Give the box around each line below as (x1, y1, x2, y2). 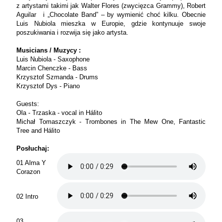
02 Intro (16, 192, 38, 200)
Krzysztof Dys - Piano (16, 82, 80, 90)
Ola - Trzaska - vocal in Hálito (16, 109, 102, 116)
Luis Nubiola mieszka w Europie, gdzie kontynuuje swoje (16, 19, 206, 27)
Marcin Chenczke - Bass (16, 64, 87, 72)
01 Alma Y (16, 159, 46, 166)
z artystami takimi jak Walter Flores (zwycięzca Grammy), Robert (16, 1, 206, 9)
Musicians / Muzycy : (16, 46, 81, 54)
